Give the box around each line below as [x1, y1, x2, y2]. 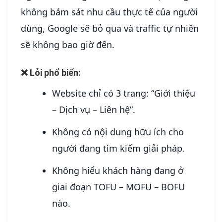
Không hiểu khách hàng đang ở [52, 165, 184, 177]
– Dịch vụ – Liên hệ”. [52, 104, 136, 116]
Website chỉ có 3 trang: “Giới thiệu [52, 87, 196, 100]
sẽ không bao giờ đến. [21, 38, 114, 51]
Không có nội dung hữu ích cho [52, 126, 184, 138]
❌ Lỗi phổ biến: [21, 67, 81, 78]
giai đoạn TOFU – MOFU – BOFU [52, 181, 185, 193]
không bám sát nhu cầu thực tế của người [21, 5, 198, 18]
